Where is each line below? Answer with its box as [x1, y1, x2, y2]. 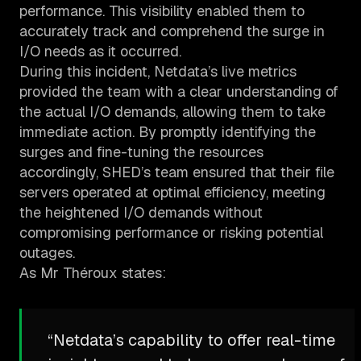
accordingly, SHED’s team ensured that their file [19, 163, 334, 182]
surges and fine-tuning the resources [19, 143, 263, 162]
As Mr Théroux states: [19, 263, 166, 283]
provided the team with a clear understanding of [19, 82, 338, 102]
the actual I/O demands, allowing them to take [19, 102, 326, 122]
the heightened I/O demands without [19, 203, 263, 222]
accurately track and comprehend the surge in [19, 22, 325, 41]
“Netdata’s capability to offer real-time [48, 330, 335, 351]
